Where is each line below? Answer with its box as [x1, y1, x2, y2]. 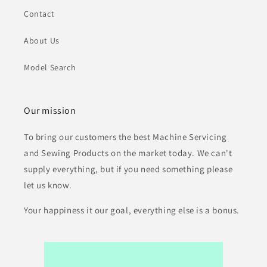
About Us [24, 35, 60, 46]
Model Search [24, 62, 76, 73]
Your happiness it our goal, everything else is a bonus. [24, 204, 240, 216]
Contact [24, 8, 55, 20]
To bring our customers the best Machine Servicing [24, 131, 227, 143]
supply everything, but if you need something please [24, 163, 233, 175]
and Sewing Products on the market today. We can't [24, 147, 232, 159]
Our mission [24, 104, 76, 117]
